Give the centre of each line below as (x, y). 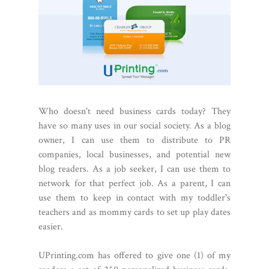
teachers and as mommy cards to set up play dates (134, 212)
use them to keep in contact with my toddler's (134, 198)
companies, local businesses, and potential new (134, 155)
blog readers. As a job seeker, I (103, 169)
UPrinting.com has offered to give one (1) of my (134, 255)
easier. (52, 227)
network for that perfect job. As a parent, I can (134, 183)
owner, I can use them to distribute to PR (134, 140)
